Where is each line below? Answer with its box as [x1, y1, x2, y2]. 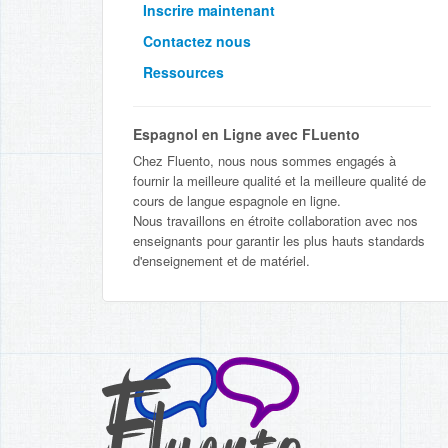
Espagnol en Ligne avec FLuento [133, 124, 360, 144]
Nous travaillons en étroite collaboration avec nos [133, 211, 418, 230]
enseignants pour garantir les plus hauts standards [133, 231, 425, 250]
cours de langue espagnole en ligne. [133, 191, 341, 210]
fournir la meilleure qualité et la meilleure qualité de [133, 171, 426, 190]
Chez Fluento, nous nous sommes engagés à [133, 151, 396, 170]
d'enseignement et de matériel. [133, 251, 310, 270]
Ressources [143, 62, 224, 82]
